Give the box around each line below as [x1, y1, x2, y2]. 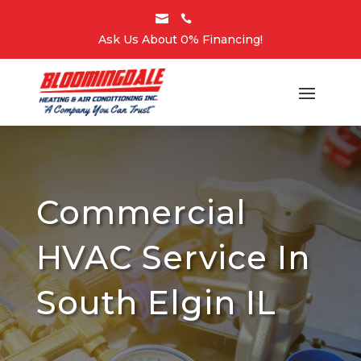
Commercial [35, 192, 247, 232]
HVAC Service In [35, 237, 310, 277]
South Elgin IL [35, 282, 276, 322]
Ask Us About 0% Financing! [98, 32, 263, 47]
